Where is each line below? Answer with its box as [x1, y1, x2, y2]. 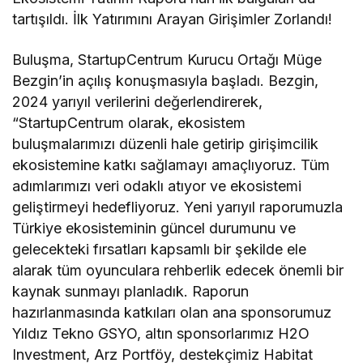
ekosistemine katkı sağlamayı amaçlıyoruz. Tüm [12, 156, 331, 173]
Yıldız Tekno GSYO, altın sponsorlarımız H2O [12, 324, 310, 342]
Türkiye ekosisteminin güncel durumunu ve [12, 219, 297, 237]
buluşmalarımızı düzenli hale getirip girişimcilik [12, 135, 319, 152]
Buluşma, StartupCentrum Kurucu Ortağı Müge [12, 50, 322, 68]
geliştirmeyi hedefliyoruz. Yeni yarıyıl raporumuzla [12, 198, 344, 216]
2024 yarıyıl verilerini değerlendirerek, [12, 92, 263, 110]
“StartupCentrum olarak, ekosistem [12, 113, 246, 131]
